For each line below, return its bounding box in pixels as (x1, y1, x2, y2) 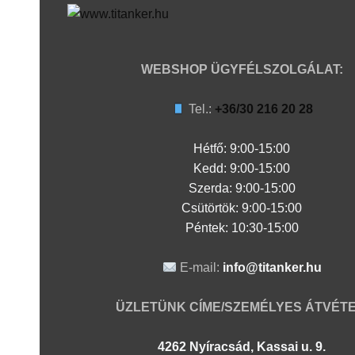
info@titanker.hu (222, 261, 322, 275)
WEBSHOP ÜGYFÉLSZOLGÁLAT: (140, 63, 343, 77)
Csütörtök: (181, 201, 242, 216)
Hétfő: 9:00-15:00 (193, 142, 291, 156)
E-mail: (176, 261, 223, 275)
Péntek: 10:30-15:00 (185, 221, 299, 235)
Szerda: (188, 181, 235, 196)
